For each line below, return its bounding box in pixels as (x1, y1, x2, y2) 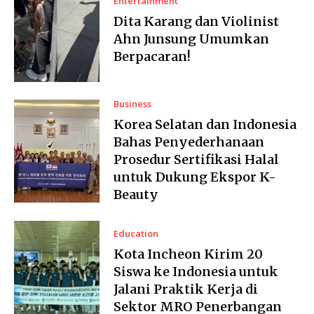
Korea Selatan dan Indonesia (114, 116, 297, 133)
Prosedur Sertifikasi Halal (114, 151, 280, 168)
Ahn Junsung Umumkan (114, 30, 270, 47)
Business (114, 97, 152, 111)
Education (114, 227, 159, 240)
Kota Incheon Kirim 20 (114, 246, 264, 263)
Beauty (114, 186, 159, 203)
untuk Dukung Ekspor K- (114, 169, 277, 186)
